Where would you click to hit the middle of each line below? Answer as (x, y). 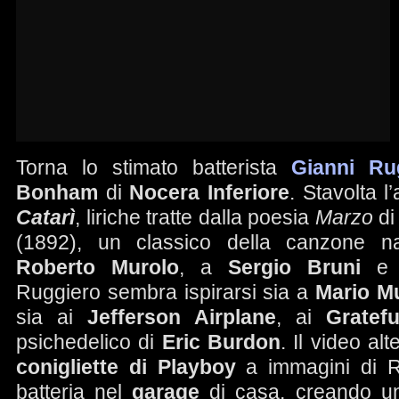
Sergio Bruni (294, 267)
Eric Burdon (221, 342)
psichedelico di (89, 342)
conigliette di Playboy (126, 367)
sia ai (52, 317)
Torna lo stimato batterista (154, 167)
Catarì (45, 217)
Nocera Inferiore (210, 192)
